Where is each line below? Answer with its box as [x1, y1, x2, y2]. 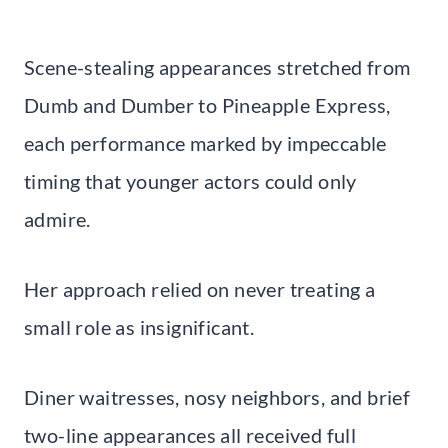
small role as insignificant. [24, 314, 255, 339]
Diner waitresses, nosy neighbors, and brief [24, 384, 411, 409]
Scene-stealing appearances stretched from [24, 54, 411, 79]
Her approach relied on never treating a [24, 276, 376, 301]
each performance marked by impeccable [24, 130, 387, 155]
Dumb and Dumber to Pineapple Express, [24, 92, 391, 117]
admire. [24, 206, 91, 231]
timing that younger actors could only [24, 168, 357, 193]
